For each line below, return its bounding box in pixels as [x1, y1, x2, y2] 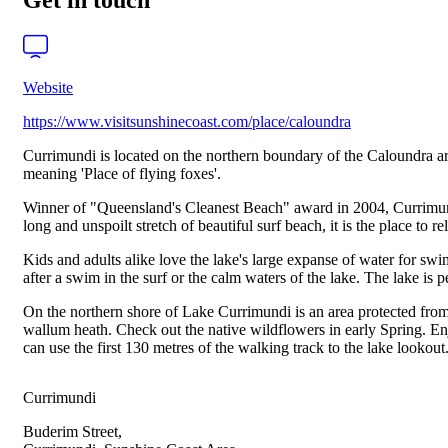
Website [23, 79, 73, 97]
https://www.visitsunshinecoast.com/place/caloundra [23, 113, 351, 131]
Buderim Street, [23, 423, 122, 441]
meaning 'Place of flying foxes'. [23, 165, 221, 183]
